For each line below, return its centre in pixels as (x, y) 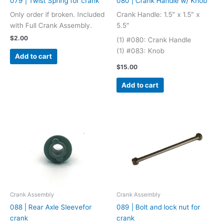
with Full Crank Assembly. (51, 26)
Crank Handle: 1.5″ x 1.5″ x (158, 15)
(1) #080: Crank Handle (154, 40)
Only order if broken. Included (57, 15)
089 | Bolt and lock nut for (158, 207)
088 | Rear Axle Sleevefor (51, 207)
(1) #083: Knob (140, 51)
